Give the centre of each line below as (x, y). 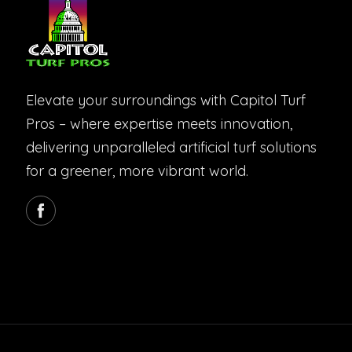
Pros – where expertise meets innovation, (159, 124)
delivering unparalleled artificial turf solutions (171, 148)
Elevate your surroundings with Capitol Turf (166, 101)
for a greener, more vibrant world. (137, 171)
